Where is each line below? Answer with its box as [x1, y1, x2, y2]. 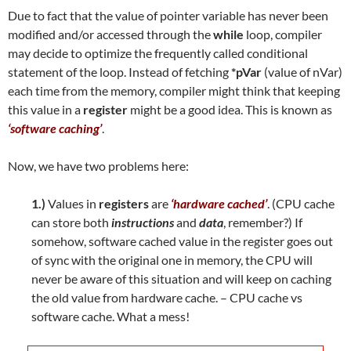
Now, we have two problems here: [8, 157, 189, 173]
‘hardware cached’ [171, 195, 267, 211]
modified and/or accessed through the [8, 26, 213, 42]
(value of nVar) [262, 63, 342, 79]
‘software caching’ [8, 120, 102, 136]
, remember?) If [223, 214, 302, 230]
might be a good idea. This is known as [128, 101, 332, 117]
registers [99, 195, 149, 211]
